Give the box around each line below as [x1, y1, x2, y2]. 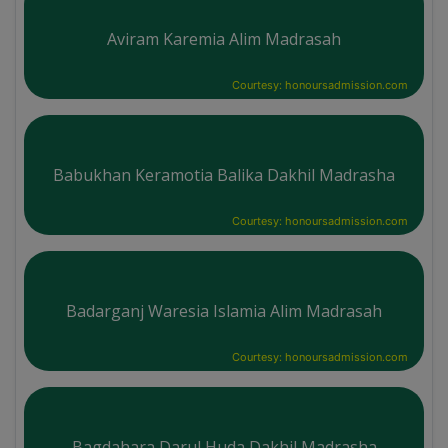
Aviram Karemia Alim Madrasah [107, 27, 341, 50]
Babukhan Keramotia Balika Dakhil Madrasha [53, 163, 395, 186]
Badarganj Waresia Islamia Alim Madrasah [66, 299, 382, 322]
